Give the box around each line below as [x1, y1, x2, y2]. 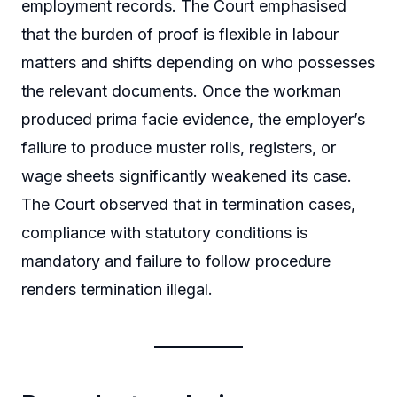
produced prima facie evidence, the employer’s [21, 110, 365, 129]
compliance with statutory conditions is [21, 223, 307, 243]
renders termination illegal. [21, 280, 213, 300]
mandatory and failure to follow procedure [21, 252, 331, 271]
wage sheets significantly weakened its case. [21, 167, 352, 186]
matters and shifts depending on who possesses [21, 53, 375, 73]
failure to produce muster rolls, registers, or [21, 138, 336, 158]
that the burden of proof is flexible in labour [21, 25, 339, 44]
